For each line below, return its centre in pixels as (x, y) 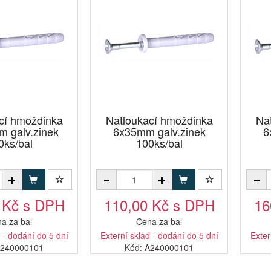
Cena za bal (159, 221)
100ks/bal (159, 143)
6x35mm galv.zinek (159, 131)
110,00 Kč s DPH (159, 205)
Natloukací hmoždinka (159, 120)
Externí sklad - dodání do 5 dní (159, 235)
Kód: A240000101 (159, 247)
